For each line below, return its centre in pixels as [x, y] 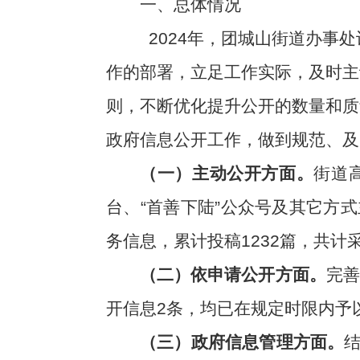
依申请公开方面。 [258, 274]
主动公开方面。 [253, 173]
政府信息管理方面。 [268, 342]
